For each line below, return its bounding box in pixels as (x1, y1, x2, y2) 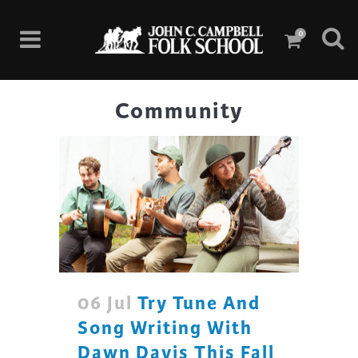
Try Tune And (137, 292, 261, 316)
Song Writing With (78, 316, 253, 340)
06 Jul (78, 292, 133, 316)
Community (114, 97, 244, 125)
